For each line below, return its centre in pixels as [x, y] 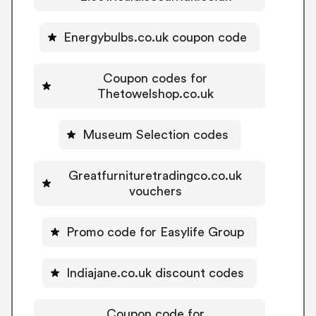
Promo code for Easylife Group [155, 232]
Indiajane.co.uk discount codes [155, 273]
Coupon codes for [155, 78]
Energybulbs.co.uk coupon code [155, 37]
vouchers [155, 191]
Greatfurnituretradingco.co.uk [155, 175]
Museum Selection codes [155, 134]
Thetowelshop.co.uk [155, 93]
